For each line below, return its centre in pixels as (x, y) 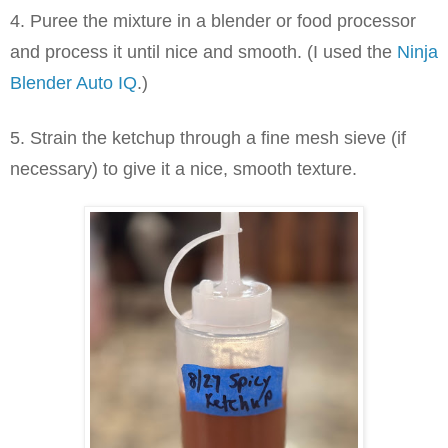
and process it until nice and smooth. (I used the (203, 51)
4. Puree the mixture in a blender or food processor (213, 20)
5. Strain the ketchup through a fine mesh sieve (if (208, 137)
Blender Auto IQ (73, 82)
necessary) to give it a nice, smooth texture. (188, 168)
